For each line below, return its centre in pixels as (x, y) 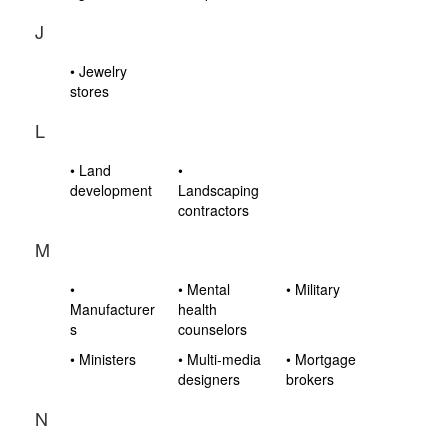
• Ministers (103, 359)
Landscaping (219, 190)
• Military (313, 289)
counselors (213, 329)
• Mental (204, 289)
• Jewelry (98, 71)
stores (89, 91)
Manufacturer (112, 309)
